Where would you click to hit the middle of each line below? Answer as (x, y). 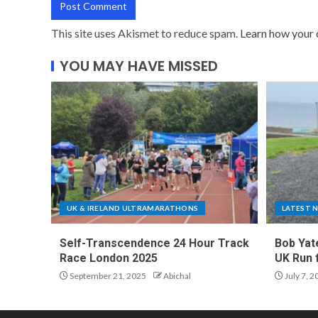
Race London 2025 (109, 258)
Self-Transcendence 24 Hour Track (154, 243)
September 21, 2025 (107, 276)
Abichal (177, 276)
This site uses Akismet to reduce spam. (146, 33)
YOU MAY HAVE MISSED (139, 66)
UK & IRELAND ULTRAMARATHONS (133, 208)
